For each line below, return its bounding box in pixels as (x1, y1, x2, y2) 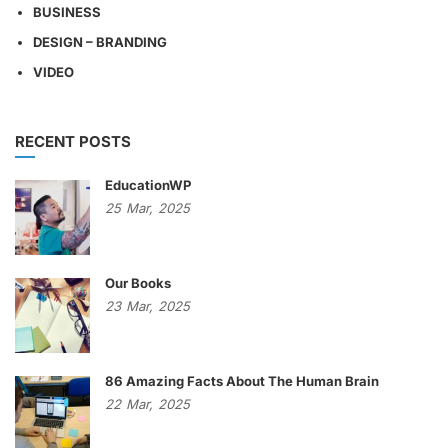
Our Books (105, 274, 171, 291)
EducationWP (105, 176, 192, 193)
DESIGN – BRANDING (33, 33, 167, 50)
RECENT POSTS (15, 131, 131, 151)
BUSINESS (33, 3, 101, 20)
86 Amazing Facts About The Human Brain (105, 372, 379, 389)
